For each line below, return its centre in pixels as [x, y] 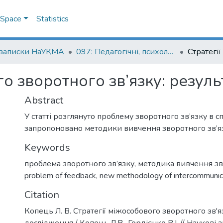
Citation [42, 195]
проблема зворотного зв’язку [79, 164]
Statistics [53, 19]
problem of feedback [60, 176]
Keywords [47, 148]
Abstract [44, 100]
